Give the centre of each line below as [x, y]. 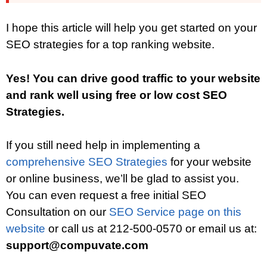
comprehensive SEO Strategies [88, 162]
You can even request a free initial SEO [106, 195]
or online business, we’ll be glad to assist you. [122, 179]
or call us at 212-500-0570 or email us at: [151, 229]
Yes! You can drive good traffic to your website [133, 78]
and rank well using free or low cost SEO [117, 95]
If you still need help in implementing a [103, 145]
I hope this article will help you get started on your [131, 28]
